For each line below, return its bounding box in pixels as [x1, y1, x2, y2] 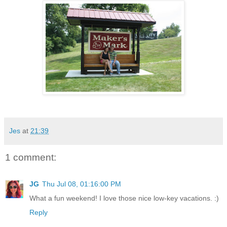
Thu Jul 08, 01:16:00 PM [42, 179, 121, 188]
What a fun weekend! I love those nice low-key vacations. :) [29, 194, 219, 202]
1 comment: [5, 152, 56, 163]
